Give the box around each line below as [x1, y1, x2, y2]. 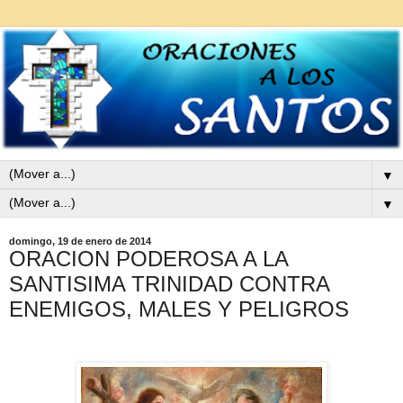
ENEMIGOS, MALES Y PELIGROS [9, 296, 349, 321]
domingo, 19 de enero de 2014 [9, 235, 151, 246]
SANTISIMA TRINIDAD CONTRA [9, 271, 329, 296]
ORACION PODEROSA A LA [9, 246, 288, 271]
